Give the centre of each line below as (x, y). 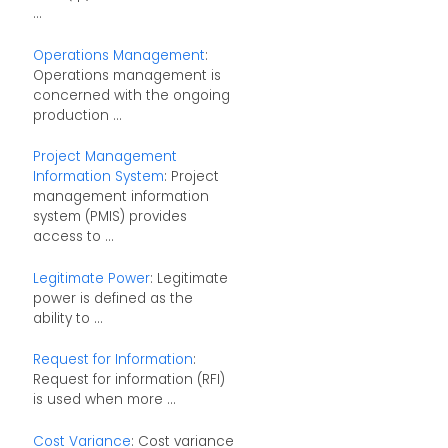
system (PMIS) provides (109, 217)
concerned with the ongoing (131, 95)
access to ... (73, 237)
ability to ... (67, 318)
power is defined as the (112, 298)
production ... (77, 115)
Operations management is (126, 75)
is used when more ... (104, 400)
